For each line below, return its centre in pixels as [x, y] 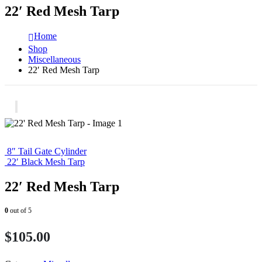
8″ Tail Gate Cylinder [47, 151]
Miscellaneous [54, 59]
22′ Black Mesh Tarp [46, 161]
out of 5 [20, 210]
